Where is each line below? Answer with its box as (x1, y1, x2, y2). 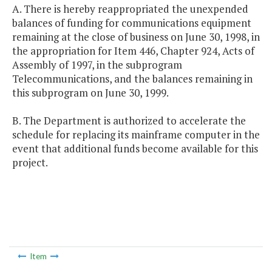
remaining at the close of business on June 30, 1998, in (12, 30, 260, 44)
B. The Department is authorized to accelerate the (12, 114, 246, 128)
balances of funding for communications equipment (12, 16, 251, 30)
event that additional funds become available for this (12, 141, 258, 156)
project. (12, 155, 48, 170)
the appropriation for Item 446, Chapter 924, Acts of (12, 44, 254, 58)
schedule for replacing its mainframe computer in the (12, 127, 260, 142)
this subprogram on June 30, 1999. (12, 86, 169, 100)
